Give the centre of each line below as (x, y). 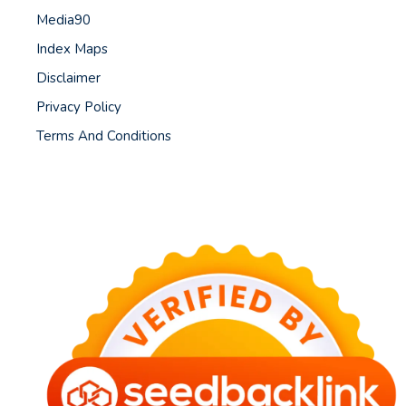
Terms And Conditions (104, 136)
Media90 (63, 20)
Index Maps (72, 49)
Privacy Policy (79, 107)
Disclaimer (68, 78)
